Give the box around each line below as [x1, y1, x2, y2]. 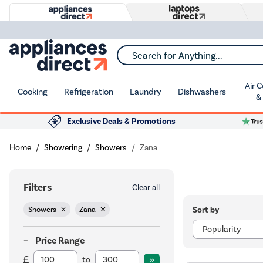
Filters [23, 181, 52, 194]
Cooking [18, 86, 48, 97]
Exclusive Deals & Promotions [67, 116, 176, 126]
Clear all [131, 183, 160, 193]
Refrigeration [64, 86, 113, 97]
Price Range [35, 235, 85, 247]
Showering [44, 143, 82, 153]
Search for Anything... [117, 54, 197, 64]
